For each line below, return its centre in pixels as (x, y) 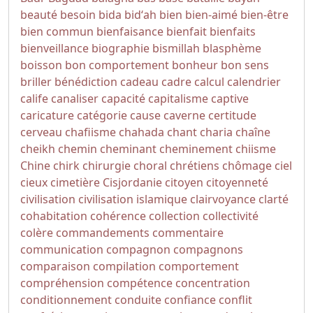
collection (174, 216)
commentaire (188, 233)
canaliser (75, 99)
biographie (121, 48)
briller (36, 82)
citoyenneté (237, 182)
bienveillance (54, 48)
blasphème (232, 48)
